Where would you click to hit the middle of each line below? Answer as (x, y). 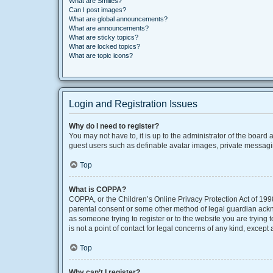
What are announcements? (109, 28)
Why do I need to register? (114, 126)
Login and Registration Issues (133, 104)
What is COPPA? (97, 190)
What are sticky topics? (104, 37)
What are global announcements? (118, 19)
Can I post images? (97, 10)
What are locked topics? (105, 46)
